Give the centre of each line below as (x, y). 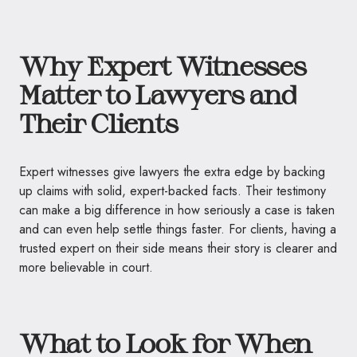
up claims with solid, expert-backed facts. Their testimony (173, 190)
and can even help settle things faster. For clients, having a (178, 229)
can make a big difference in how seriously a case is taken (177, 210)
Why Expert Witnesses (163, 65)
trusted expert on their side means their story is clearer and (178, 248)
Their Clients (98, 122)
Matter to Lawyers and (158, 94)
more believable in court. (86, 267)
